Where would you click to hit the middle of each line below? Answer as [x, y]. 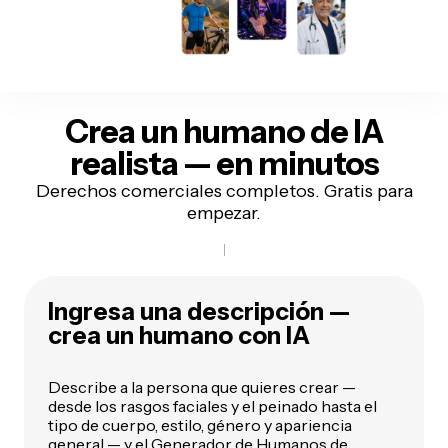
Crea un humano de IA [224, 131]
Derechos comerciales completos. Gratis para [224, 190]
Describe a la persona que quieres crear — [202, 386]
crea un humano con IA [179, 335]
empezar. [224, 212]
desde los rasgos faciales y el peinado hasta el [212, 405]
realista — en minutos [224, 163]
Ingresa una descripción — [199, 311]
